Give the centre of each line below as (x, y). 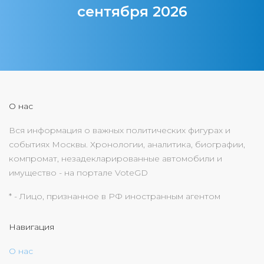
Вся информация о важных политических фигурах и (120, 130)
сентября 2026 (132, 11)
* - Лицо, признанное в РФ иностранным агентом (115, 196)
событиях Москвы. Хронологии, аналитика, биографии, (127, 144)
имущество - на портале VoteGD (78, 173)
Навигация (32, 227)
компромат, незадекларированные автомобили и (115, 159)
